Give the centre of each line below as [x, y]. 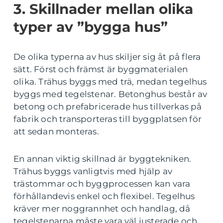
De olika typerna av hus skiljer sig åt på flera [107, 57]
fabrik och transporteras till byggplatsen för [108, 119]
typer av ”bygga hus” [91, 27]
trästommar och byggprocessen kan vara [102, 184]
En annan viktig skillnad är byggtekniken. [103, 159]
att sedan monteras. [56, 132]
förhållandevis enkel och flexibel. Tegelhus [104, 196]
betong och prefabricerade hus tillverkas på [108, 107]
